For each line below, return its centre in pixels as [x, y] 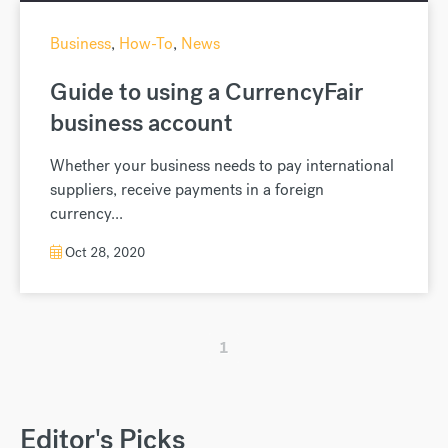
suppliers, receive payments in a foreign [187, 189]
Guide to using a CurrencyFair [206, 91]
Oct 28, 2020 [103, 251]
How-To [146, 43]
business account [141, 122]
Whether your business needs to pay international [222, 165]
